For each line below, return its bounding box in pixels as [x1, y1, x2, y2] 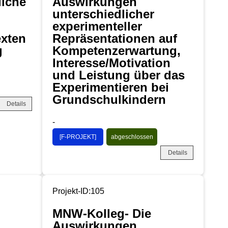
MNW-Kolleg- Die [52, 206, 151, 220]
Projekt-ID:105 [52, 186, 104, 195]
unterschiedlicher [52, 7, 154, 21]
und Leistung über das [52, 68, 185, 82]
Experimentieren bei [52, 80, 169, 94]
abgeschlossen [110, 133, 153, 140]
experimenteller [52, 19, 142, 33]
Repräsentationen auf [52, 31, 177, 45]
